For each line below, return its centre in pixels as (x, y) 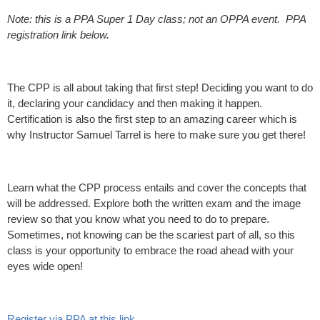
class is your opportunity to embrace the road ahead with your (150, 250)
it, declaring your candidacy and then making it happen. (135, 103)
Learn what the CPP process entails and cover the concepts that (157, 187)
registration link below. (58, 35)
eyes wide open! (45, 266)
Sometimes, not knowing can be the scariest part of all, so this (151, 235)
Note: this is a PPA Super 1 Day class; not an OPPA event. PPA (156, 19)
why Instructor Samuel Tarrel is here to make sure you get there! (156, 135)
